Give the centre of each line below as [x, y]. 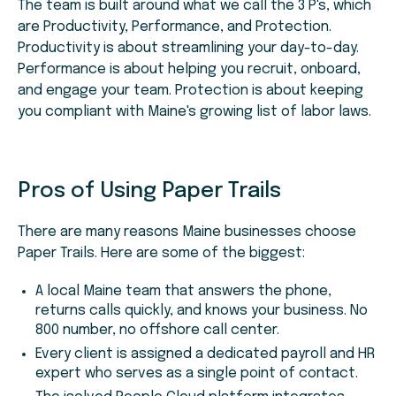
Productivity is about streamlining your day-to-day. [188, 49]
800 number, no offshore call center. [157, 331]
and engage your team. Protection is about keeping [190, 91]
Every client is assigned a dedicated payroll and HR [205, 354]
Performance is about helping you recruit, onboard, [189, 70]
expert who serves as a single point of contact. [197, 374]
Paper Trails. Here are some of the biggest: [161, 254]
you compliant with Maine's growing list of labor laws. [194, 112]
